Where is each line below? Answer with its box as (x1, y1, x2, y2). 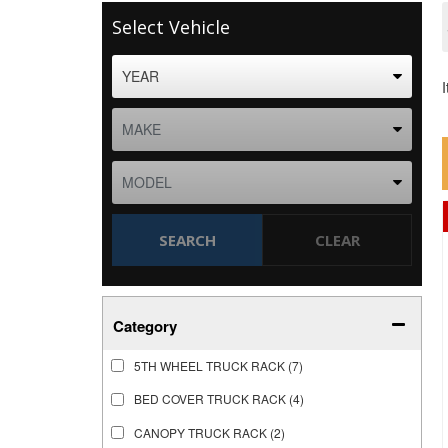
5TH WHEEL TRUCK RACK (134, 356, 285, 374)
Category (113, 315, 177, 337)
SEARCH (158, 230, 216, 250)
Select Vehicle (112, 15, 230, 39)
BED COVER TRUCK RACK (134, 390, 286, 407)
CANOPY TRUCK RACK (134, 423, 267, 441)
